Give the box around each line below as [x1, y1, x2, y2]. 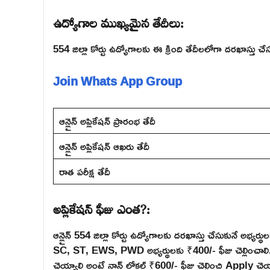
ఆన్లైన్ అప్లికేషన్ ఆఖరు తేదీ [58, 136, 149, 156]
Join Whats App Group [53, 69, 182, 92]
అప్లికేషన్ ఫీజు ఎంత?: [53, 193, 150, 222]
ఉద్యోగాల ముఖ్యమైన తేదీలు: [53, 7, 184, 36]
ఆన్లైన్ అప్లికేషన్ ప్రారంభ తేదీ [58, 110, 155, 131]
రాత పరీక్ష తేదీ [58, 161, 110, 181]
